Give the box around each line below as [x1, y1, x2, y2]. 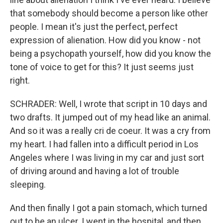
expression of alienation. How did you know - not [10, 35, 201, 45]
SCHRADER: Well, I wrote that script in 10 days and [10, 99, 207, 109]
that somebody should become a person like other [10, 8, 208, 18]
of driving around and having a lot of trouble [10, 166, 179, 176]
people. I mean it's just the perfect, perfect [10, 21, 178, 32]
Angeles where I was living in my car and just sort [10, 152, 204, 163]
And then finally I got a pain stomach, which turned [10, 203, 207, 213]
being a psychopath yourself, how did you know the [10, 48, 211, 59]
